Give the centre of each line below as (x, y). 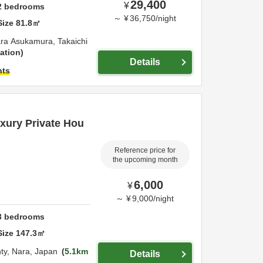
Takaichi (73, 41)
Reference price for (145, 150)
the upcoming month (145, 160)
